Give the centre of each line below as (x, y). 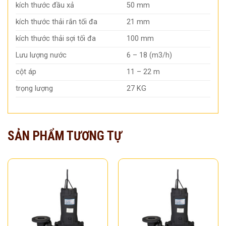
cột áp (26, 72)
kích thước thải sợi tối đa (56, 38)
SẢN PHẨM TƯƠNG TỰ (65, 136)
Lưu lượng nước (41, 55)
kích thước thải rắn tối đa (56, 22)
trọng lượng (34, 88)
